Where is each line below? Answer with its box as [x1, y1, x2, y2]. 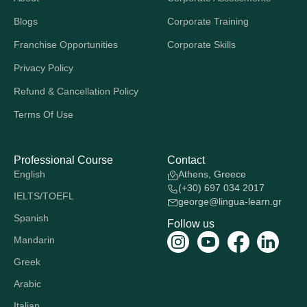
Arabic [14, 278, 41, 290]
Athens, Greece [178, 169, 246, 180]
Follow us [167, 218, 214, 230]
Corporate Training [167, 16, 249, 27]
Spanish [14, 212, 49, 224]
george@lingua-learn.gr [178, 196, 282, 208]
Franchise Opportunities [14, 39, 118, 51]
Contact [167, 154, 205, 167]
